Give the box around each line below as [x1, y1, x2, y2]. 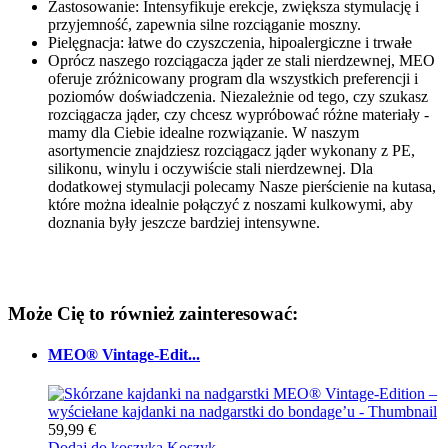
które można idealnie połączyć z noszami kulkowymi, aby [48, 195, 413, 213]
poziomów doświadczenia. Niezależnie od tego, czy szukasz [48, 87, 428, 105]
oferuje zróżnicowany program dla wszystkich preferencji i [48, 69, 418, 87]
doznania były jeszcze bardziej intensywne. [48, 213, 320, 231]
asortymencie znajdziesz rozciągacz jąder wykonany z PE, [48, 141, 415, 159]
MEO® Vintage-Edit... [48, 345, 200, 363]
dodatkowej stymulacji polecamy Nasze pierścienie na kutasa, [48, 177, 436, 195]
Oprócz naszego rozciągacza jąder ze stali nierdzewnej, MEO [48, 51, 435, 69]
